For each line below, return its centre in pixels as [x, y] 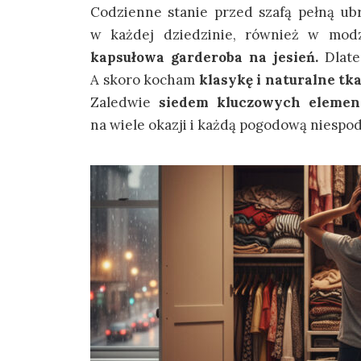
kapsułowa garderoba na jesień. [207, 57]
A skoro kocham [145, 80]
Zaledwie [124, 102]
